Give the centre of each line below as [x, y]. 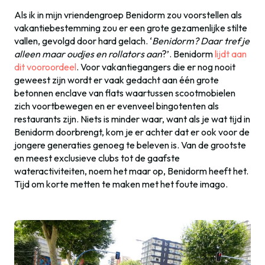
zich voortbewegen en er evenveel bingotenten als [117, 106]
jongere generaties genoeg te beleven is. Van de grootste [130, 145]
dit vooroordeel [45, 67]
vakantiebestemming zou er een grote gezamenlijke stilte [131, 28]
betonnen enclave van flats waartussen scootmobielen [125, 93]
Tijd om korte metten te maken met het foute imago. [121, 184]
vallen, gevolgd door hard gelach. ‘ [83, 41]
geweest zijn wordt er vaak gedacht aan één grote [117, 80]
